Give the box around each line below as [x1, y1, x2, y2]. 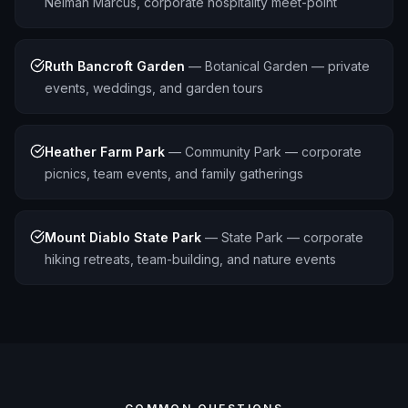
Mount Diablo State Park [45, 229, 201, 245]
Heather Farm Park [45, 144, 165, 159]
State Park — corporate [221, 229, 363, 245]
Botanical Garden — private [205, 58, 370, 74]
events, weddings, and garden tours [45, 80, 263, 96]
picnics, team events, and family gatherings [45, 166, 303, 181]
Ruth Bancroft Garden [45, 58, 185, 74]
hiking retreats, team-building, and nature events [45, 251, 336, 267]
